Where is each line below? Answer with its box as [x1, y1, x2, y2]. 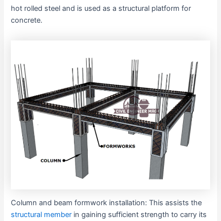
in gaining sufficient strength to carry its [72, 210, 207, 219]
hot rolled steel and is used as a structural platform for [11, 3, 191, 13]
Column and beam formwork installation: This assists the [11, 198, 202, 207]
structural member [11, 210, 72, 219]
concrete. [11, 15, 43, 25]
